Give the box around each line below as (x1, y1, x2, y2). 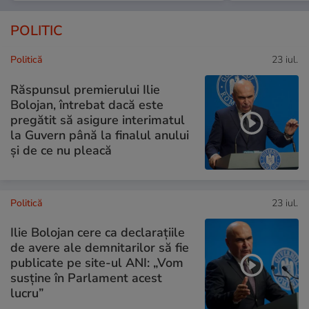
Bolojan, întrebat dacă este (10, 96, 163, 113)
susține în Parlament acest (10, 270, 162, 287)
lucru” (10, 285, 43, 302)
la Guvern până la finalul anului (10, 126, 189, 143)
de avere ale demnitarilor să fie (10, 239, 189, 257)
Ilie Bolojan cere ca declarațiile (10, 224, 185, 241)
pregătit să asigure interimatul (10, 111, 185, 128)
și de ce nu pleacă (10, 141, 112, 159)
